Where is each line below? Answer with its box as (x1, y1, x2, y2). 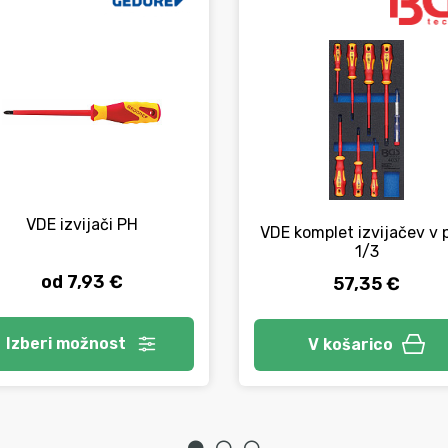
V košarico (307, 335, 393, 354)
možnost (55, 334, 126, 353)
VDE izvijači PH (25, 215, 138, 235)
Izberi (5, 334, 56, 353)
